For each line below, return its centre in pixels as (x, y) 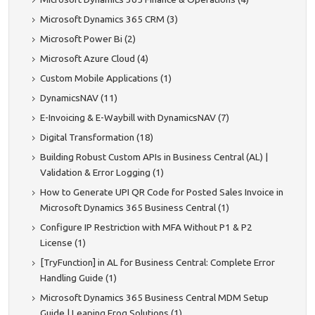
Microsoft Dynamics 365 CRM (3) (109, 19)
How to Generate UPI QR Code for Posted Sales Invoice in (162, 192)
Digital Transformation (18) (97, 137)
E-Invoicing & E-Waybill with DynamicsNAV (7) (135, 118)
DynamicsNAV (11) (79, 98)
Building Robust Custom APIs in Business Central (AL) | (154, 157)
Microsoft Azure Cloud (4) (94, 59)
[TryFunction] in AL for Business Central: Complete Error (157, 263)
